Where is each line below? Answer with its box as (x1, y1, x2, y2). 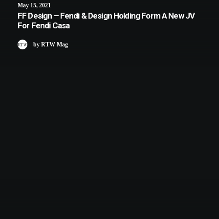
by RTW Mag (33, 41, 68, 48)
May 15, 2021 (18, 2, 51, 9)
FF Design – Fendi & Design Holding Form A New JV (18, 11, 195, 21)
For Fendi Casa (18, 21, 70, 30)
